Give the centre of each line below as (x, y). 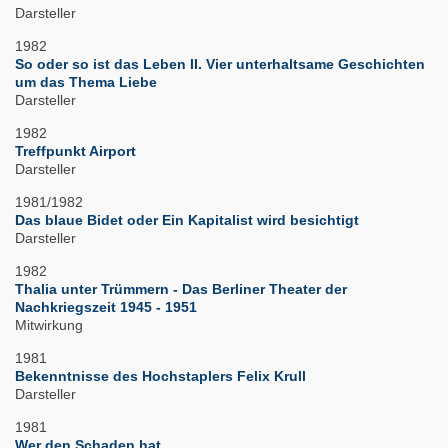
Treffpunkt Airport (75, 151)
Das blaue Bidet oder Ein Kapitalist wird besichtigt (187, 220)
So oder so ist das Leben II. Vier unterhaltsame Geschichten (220, 64)
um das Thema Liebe (86, 82)
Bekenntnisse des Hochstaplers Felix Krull (160, 376)
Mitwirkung (49, 325)
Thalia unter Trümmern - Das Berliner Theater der (181, 289)
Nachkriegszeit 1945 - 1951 (106, 307)
